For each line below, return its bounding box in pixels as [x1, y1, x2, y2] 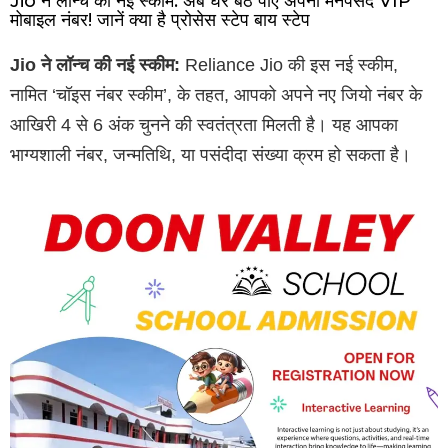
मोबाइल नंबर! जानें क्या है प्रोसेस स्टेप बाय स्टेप [10, 8, 310, 31]
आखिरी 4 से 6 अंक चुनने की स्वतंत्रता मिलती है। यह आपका [10, 114, 398, 135]
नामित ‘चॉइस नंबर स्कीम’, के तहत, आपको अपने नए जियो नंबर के [10, 84, 422, 105]
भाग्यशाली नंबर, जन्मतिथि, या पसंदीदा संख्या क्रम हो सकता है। [10, 144, 411, 165]
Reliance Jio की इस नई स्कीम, [180, 54, 398, 75]
